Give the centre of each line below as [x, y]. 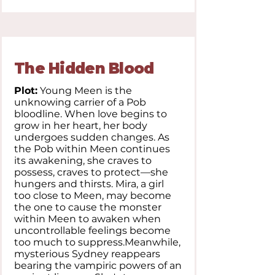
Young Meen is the [85, 91]
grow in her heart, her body [81, 126]
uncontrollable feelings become [92, 230]
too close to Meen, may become [93, 196]
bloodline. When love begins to [91, 114]
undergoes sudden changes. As [92, 137]
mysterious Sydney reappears [87, 254]
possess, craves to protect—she [91, 172]
